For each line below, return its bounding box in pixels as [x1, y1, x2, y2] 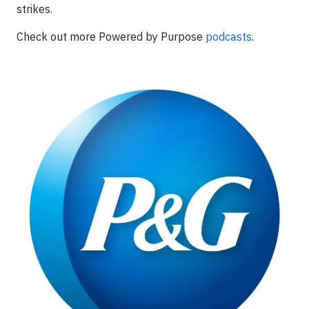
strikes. [17, 2, 52, 16]
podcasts [206, 30, 252, 43]
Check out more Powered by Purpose [17, 30, 206, 43]
